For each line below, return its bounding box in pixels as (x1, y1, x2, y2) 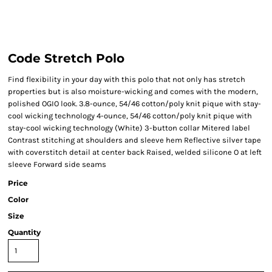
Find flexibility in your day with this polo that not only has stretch (8, 75, 245, 84)
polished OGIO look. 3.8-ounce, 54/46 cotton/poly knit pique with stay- (8, 99, 261, 108)
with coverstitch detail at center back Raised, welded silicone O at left (8, 148, 262, 157)
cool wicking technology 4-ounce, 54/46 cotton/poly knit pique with (8, 111, 252, 120)
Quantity (8, 228, 41, 237)
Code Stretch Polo (8, 51, 124, 66)
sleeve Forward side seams (8, 160, 106, 169)
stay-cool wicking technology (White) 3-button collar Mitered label (8, 123, 250, 132)
